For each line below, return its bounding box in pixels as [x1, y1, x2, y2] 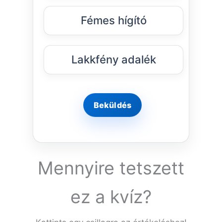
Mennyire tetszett [38, 157, 184, 179]
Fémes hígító [80, 14, 147, 27]
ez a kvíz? [70, 186, 152, 208]
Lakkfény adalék [71, 53, 156, 66]
